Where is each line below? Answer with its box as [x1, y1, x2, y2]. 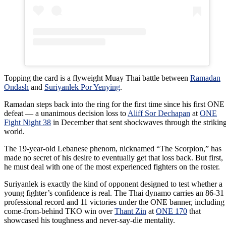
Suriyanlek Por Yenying [44, 82, 120, 91]
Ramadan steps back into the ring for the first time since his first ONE [4, 99, 224, 108]
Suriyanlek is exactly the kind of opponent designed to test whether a [4, 179, 222, 188]
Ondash [4, 82, 29, 91]
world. [4, 127, 25, 136]
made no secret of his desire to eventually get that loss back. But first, [4, 153, 223, 162]
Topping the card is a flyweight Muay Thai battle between [4, 73, 190, 82]
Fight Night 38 [4, 118, 51, 127]
